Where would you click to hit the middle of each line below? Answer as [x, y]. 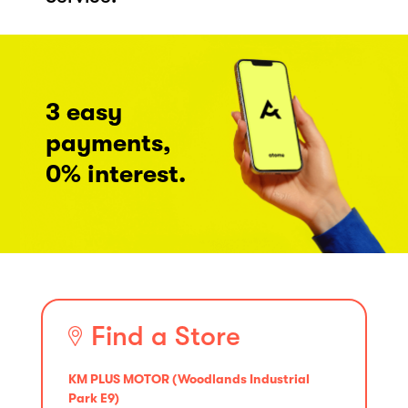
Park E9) [94, 398]
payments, [108, 143]
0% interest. [116, 174]
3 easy [84, 112]
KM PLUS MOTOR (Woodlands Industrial [189, 378]
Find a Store [166, 336]
